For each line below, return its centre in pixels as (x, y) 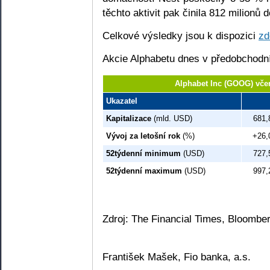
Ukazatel (122, 101)
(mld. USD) (172, 118)
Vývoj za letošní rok (143, 136)
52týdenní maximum (144, 171)
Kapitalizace (129, 118)
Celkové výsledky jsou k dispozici (181, 35)
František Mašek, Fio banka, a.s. (177, 256)
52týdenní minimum (143, 153)
